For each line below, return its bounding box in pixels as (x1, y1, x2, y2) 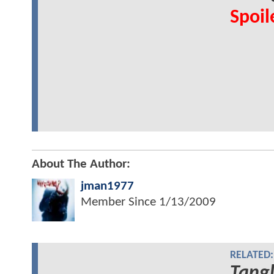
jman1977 (81, 179, 134, 193)
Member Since (81, 195, 159, 209)
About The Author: (32, 157, 130, 171)
